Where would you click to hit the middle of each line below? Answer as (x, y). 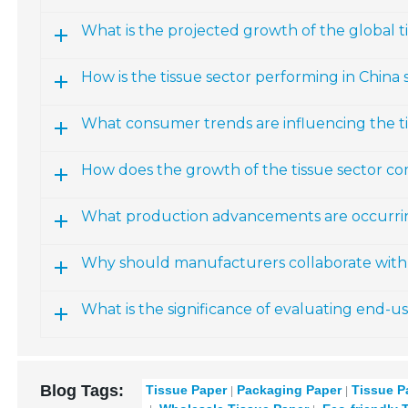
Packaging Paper (290, 390)
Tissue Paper (187, 390)
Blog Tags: (82, 391)
